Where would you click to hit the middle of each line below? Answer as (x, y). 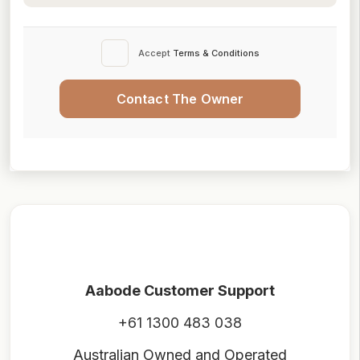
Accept (155, 53)
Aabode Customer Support (180, 290)
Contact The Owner (180, 99)
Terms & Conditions (216, 53)
